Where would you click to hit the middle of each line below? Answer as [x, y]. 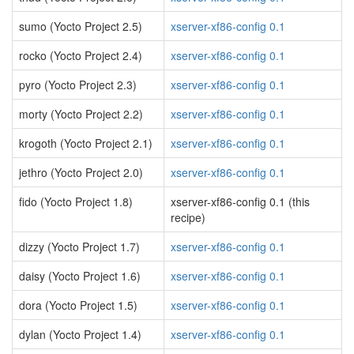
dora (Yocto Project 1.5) [78, 305]
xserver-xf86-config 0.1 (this [240, 201]
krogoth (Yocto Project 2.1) [86, 143]
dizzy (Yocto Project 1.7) [79, 247]
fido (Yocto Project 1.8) [76, 201]
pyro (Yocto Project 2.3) [78, 85]
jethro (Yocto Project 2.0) [81, 172]
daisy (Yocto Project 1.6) [80, 276]
